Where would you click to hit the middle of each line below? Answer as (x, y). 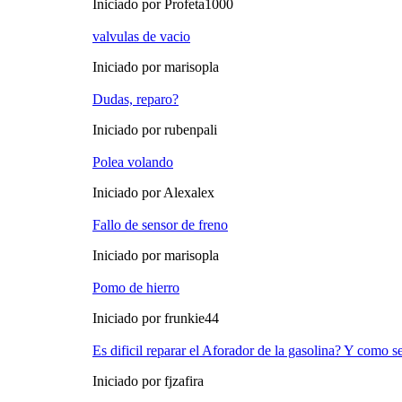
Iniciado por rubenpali (155, 130)
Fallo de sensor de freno (160, 225)
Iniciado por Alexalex (153, 193)
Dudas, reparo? (135, 100)
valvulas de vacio (141, 37)
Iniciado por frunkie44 (156, 319)
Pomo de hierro (136, 288)
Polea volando (133, 162)
